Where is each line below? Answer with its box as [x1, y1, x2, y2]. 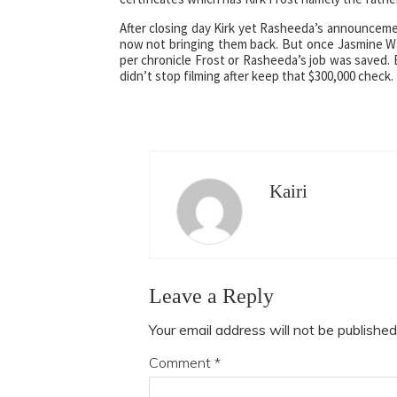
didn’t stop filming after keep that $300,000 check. [119, 66, 393, 84]
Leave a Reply [148, 284, 274, 307]
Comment [148, 353, 214, 371]
